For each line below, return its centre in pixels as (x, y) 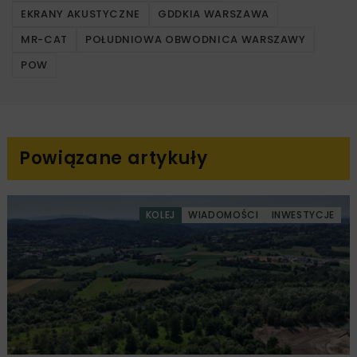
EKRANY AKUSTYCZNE (81, 14)
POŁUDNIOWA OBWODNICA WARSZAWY (195, 39)
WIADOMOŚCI (224, 214)
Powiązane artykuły (114, 158)
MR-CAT (44, 39)
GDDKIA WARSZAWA (214, 14)
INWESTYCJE (303, 214)
